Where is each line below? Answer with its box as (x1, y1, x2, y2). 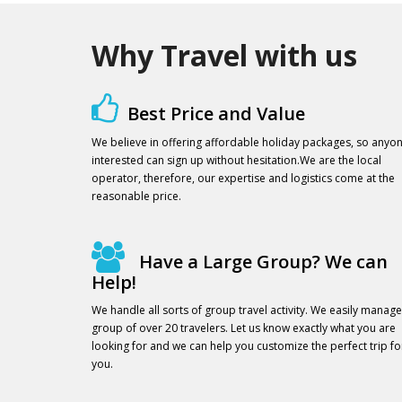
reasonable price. (92, 188, 181, 204)
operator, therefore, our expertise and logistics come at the (92, 170, 395, 186)
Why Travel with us (92, 35, 357, 74)
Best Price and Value (127, 100, 305, 126)
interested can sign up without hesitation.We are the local (92, 152, 381, 168)
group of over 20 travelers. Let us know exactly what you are (92, 319, 396, 336)
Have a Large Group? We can (135, 249, 388, 274)
